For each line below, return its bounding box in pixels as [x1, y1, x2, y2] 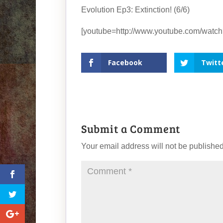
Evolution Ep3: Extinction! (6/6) [81, 5, 190, 14]
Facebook [108, 58, 142, 67]
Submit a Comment [81, 121, 180, 136]
